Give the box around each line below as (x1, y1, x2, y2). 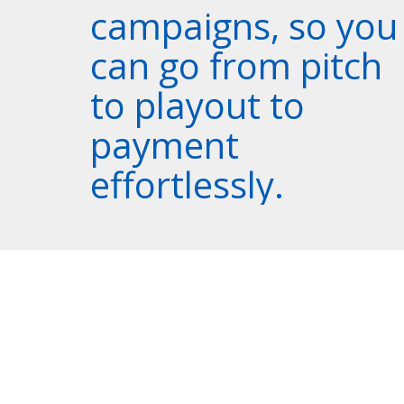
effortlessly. (90, 160, 284, 209)
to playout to (90, 80, 305, 130)
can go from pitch (90, 41, 382, 90)
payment (90, 120, 239, 170)
